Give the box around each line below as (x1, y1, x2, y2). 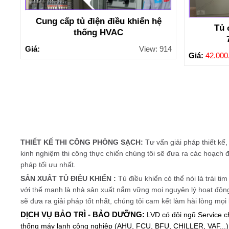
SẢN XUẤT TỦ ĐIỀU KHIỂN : (20, 174, 119, 182)
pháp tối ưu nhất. (20, 160, 76, 169)
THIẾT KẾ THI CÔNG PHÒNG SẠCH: (20, 138, 146, 146)
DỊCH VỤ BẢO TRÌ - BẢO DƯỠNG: (20, 210, 147, 219)
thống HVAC (74, 28, 124, 38)
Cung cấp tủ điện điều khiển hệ (35, 16, 162, 27)
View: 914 (139, 44, 172, 54)
